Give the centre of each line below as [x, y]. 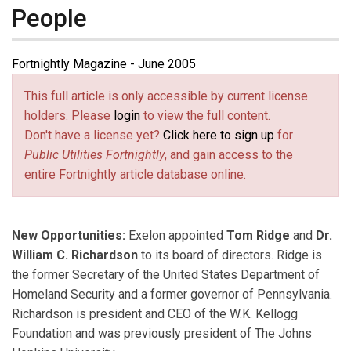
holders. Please [69, 116]
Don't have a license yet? [94, 136]
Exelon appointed [177, 236]
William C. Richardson [75, 255]
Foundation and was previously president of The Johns [162, 334]
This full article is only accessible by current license [166, 96]
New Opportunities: [70, 236]
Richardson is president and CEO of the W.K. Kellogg [155, 314]
